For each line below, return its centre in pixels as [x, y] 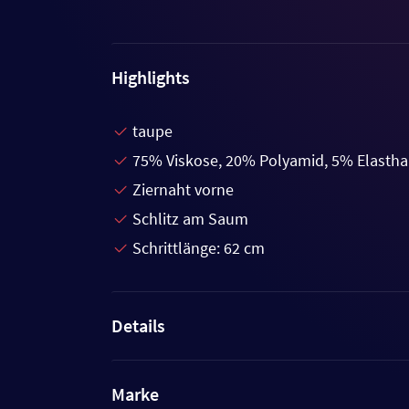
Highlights [151, 77]
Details [138, 325]
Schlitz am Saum [190, 218]
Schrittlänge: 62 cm [199, 247]
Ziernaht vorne [183, 189]
